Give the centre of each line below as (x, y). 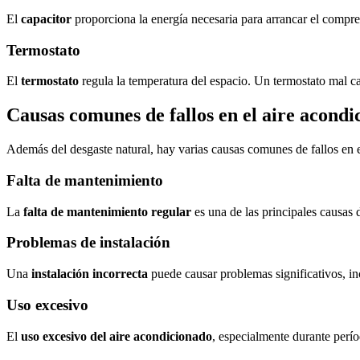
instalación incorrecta (90, 274)
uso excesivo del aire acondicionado (117, 336)
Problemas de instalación (88, 243)
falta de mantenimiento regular (107, 211)
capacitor (46, 18)
